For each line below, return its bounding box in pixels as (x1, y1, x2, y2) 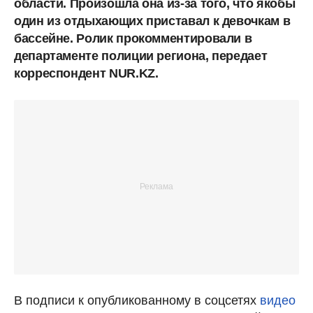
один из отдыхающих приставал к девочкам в (14, 13, 291, 28)
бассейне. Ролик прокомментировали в (14, 31, 252, 45)
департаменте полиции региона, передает (14, 48, 268, 63)
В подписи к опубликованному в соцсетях (14, 293, 260, 307)
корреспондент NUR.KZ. (14, 66, 159, 80)
